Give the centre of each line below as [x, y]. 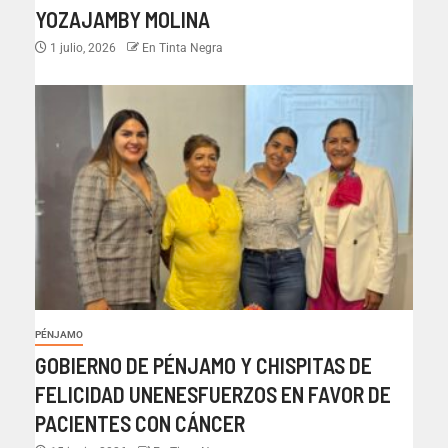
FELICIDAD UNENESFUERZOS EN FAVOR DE [213, 394]
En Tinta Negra [182, 48]
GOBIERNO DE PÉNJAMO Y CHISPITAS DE [203, 365]
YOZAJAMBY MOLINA [122, 19]
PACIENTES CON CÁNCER [140, 423]
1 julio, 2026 [83, 48]
